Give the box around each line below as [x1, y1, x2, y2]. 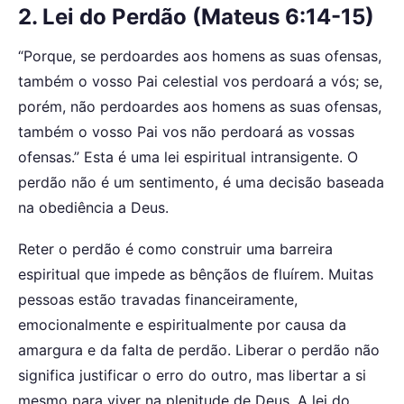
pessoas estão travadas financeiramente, [18, 289, 298, 308]
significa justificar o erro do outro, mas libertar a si [18, 365, 366, 384]
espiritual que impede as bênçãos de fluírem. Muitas [18, 264, 373, 283]
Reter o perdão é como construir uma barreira [18, 239, 333, 258]
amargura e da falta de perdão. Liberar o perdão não [18, 340, 380, 359]
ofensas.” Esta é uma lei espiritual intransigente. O [18, 148, 358, 167]
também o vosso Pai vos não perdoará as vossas [18, 123, 354, 142]
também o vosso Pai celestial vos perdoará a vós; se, [18, 72, 382, 91]
